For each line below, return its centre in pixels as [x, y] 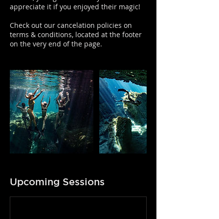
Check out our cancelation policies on [71, 25]
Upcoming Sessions [57, 182]
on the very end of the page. [56, 44]
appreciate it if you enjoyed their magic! [75, 7]
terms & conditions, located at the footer [76, 34]
